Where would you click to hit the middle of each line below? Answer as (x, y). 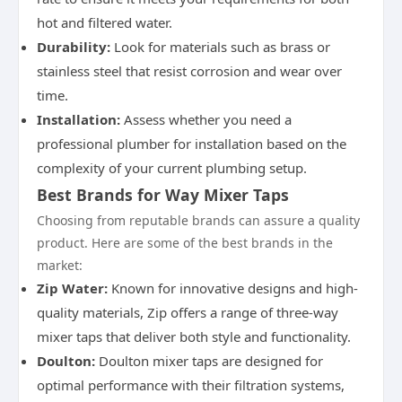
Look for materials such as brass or (220, 47)
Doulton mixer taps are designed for (209, 361)
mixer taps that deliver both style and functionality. (194, 336)
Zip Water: (72, 288)
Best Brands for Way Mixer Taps (163, 195)
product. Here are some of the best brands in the (185, 243)
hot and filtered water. (105, 22)
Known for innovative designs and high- (233, 288)
